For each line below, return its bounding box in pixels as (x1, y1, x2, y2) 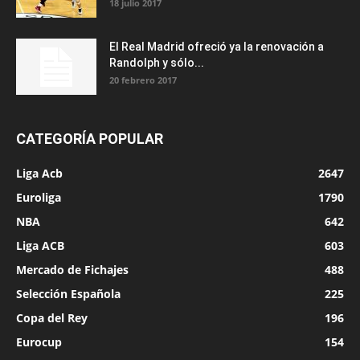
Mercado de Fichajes (16, 262, 129, 278)
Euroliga (16, 190, 61, 206)
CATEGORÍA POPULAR (16, 130, 163, 148)
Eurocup (16, 334, 62, 350)
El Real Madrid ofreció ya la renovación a (109, 40, 324, 54)
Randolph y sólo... (109, 56, 204, 70)
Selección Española (16, 286, 121, 302)
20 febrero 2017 (109, 74, 177, 87)
